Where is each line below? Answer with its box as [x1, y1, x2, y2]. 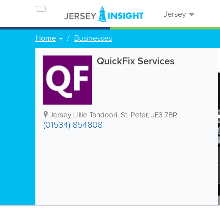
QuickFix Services [97, 54, 174, 68]
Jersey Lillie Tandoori [50, 110, 117, 120]
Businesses [74, 32, 112, 43]
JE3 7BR [151, 110, 177, 120]
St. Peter [121, 110, 148, 120]
